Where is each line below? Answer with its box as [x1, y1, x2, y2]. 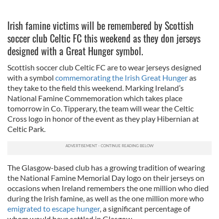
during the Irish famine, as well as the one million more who [7, 194, 204, 203]
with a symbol [7, 73, 55, 82]
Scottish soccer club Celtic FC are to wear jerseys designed [7, 63, 201, 72]
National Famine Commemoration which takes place [7, 93, 182, 103]
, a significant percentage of [100, 204, 190, 213]
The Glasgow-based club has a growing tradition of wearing [7, 163, 205, 172]
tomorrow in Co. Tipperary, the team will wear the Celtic [7, 104, 194, 113]
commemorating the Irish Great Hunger [55, 73, 188, 82]
